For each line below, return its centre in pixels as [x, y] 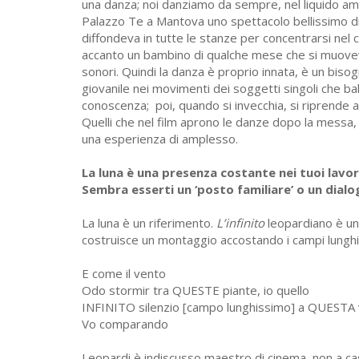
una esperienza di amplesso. [160, 139]
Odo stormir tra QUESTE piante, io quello [196, 290]
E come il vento [124, 274]
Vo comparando [125, 324]
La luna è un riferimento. [149, 223]
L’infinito [240, 223]
